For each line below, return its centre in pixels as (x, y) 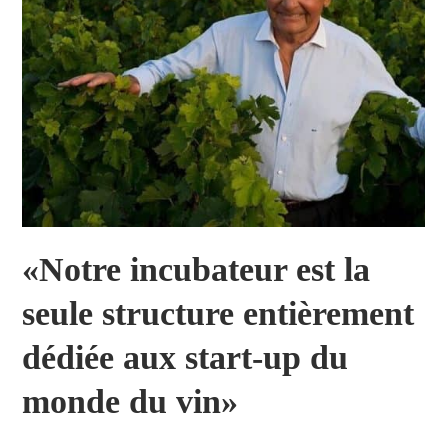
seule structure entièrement (218, 313)
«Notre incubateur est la (196, 269)
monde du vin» (130, 401)
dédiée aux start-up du (185, 357)
